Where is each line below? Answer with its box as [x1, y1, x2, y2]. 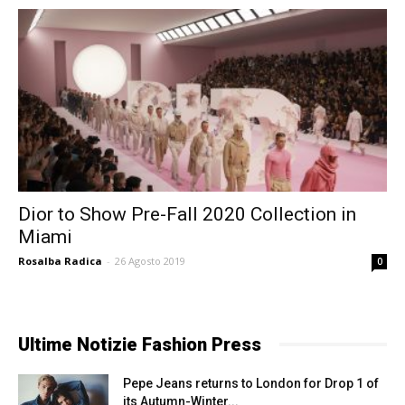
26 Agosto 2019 [115, 253, 185, 268]
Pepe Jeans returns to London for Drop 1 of [123, 375, 379, 391]
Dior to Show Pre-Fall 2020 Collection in [18, 202, 356, 225]
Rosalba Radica [18, 253, 102, 268]
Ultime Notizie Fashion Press [18, 333, 261, 355]
